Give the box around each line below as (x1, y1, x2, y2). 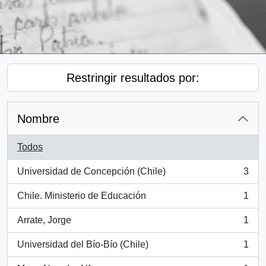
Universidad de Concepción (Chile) (17, 166, 166, 176)
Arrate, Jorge (17, 215, 71, 225)
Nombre (17, 112, 59, 125)
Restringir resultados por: (66, 71, 199, 84)
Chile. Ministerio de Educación (17, 191, 146, 201)
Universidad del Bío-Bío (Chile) (17, 239, 148, 249)
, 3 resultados (17, 172, 73, 183)
